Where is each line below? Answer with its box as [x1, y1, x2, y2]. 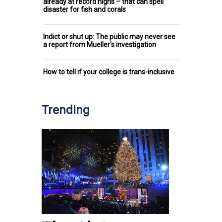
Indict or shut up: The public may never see [43, 33, 175, 41]
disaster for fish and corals [43, 5, 126, 14]
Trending [42, 103, 90, 117]
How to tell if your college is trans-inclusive [43, 68, 174, 76]
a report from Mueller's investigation [43, 41, 156, 49]
